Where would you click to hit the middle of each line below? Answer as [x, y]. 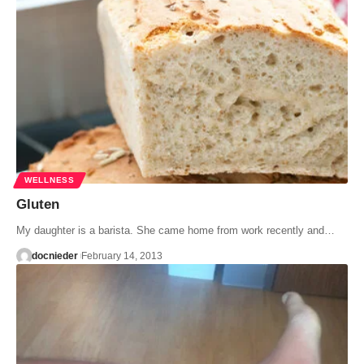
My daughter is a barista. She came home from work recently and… [175, 231]
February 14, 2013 [121, 256]
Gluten [38, 205]
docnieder [54, 256]
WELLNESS [50, 180]
